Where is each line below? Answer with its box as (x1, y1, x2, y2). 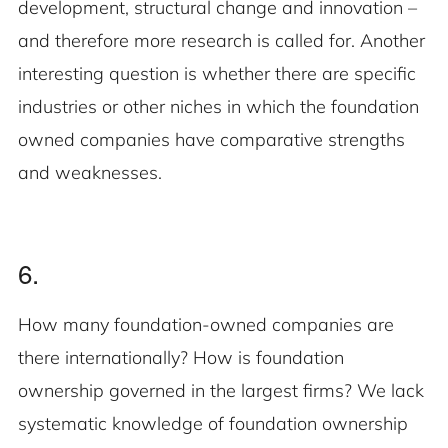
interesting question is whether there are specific (18, 62, 416, 86)
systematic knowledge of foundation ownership (18, 412, 408, 436)
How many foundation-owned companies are (18, 313, 394, 337)
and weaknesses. (18, 161, 162, 185)
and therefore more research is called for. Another (18, 29, 425, 53)
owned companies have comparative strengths (18, 128, 405, 152)
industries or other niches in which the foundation (18, 95, 419, 119)
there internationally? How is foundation (18, 346, 344, 370)
